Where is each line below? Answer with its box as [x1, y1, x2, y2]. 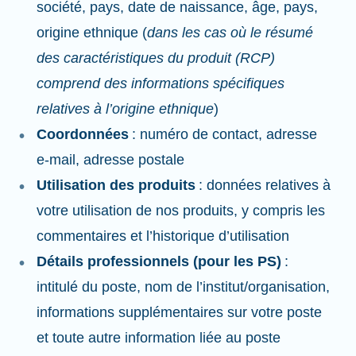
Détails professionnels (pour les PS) [37, 253, 281, 269]
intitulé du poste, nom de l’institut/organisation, [37, 279, 330, 295]
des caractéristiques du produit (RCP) [37, 50, 275, 66]
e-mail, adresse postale [37, 152, 188, 168]
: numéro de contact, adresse [129, 126, 317, 142]
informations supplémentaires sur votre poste [37, 304, 322, 320]
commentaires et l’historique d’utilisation [37, 228, 293, 244]
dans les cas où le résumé [147, 25, 313, 41]
